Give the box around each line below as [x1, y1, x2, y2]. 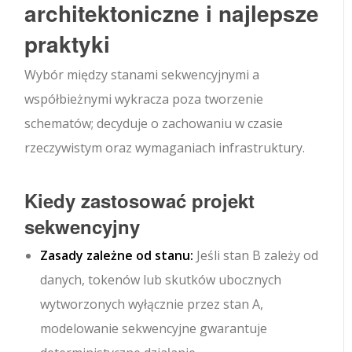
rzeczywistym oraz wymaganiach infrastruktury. [24, 139, 306, 157]
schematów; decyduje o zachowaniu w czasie [24, 115, 284, 133]
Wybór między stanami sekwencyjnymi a [24, 66, 260, 84]
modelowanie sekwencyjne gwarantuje [40, 320, 268, 338]
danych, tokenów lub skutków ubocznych [40, 271, 282, 289]
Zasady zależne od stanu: [40, 247, 194, 265]
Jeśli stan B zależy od [193, 247, 319, 265]
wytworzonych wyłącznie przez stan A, [40, 295, 264, 313]
